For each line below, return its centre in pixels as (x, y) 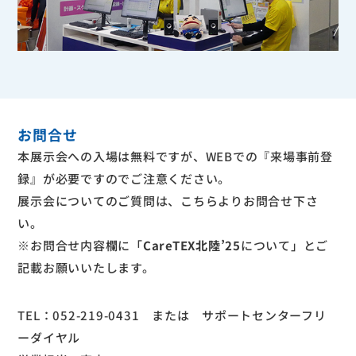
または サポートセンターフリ (233, 315)
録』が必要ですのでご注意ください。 (124, 179)
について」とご (284, 246)
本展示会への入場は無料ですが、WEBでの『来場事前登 (175, 157)
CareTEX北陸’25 (192, 246)
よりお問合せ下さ (268, 201)
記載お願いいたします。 (86, 268)
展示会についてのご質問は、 (99, 201)
